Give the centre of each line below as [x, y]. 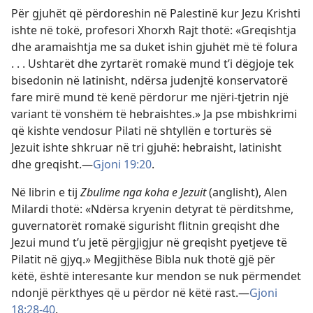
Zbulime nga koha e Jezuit [145, 192]
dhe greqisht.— [52, 164]
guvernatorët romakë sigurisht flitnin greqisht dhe [145, 226]
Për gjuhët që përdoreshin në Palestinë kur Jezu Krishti [156, 13]
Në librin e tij [46, 192]
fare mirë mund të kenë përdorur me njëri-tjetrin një [150, 97]
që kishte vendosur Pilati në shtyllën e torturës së [141, 131]
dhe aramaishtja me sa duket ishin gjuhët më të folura [154, 47]
